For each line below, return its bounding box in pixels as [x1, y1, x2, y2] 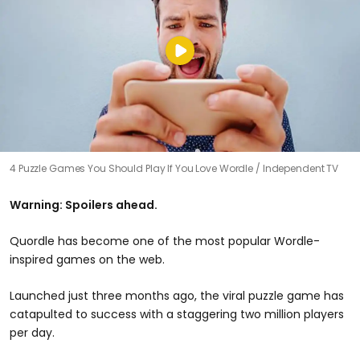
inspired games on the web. [10, 251, 165, 268]
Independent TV [262, 161, 339, 175]
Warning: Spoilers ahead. [10, 196, 157, 213]
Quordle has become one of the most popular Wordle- [10, 232, 320, 249]
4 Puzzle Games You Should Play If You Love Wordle [10, 161, 256, 175]
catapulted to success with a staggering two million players [10, 305, 344, 322]
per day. [10, 324, 55, 341]
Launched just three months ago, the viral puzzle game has [10, 287, 344, 304]
